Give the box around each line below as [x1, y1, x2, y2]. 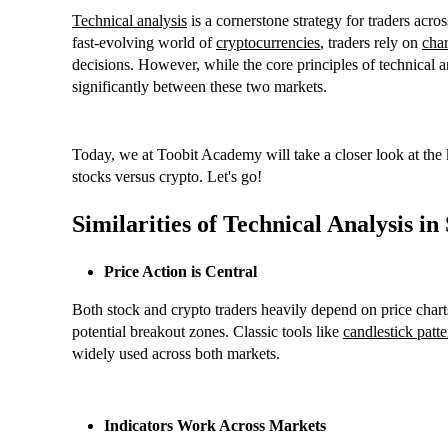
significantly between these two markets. [72, 78, 327, 96]
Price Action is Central [104, 263, 257, 281]
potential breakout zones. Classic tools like [72, 323, 343, 341]
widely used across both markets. [72, 345, 280, 363]
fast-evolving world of [72, 34, 216, 52]
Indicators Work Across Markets [104, 417, 326, 435]
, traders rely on [320, 34, 422, 52]
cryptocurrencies [216, 34, 320, 52]
